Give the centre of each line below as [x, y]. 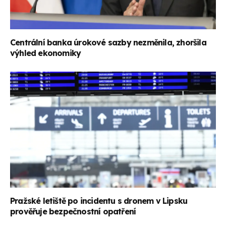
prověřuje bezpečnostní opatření [73, 211]
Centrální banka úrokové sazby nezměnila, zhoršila [108, 43]
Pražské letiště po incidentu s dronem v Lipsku [99, 201]
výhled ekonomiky [46, 53]
